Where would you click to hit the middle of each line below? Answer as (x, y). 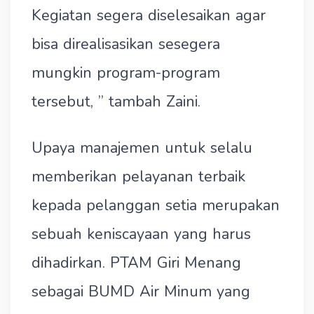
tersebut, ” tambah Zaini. (116, 102)
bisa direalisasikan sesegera (126, 44)
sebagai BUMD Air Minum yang (141, 292)
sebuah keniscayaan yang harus (141, 234)
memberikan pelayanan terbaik (138, 177)
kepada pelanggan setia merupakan (156, 205)
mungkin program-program (126, 73)
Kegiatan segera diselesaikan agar (149, 15)
